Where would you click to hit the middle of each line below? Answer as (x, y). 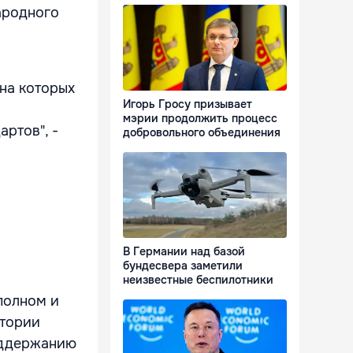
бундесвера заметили (183, 266)
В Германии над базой (184, 252)
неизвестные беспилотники (198, 280)
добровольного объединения (202, 133)
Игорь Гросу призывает (188, 104)
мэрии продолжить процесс (200, 119)
